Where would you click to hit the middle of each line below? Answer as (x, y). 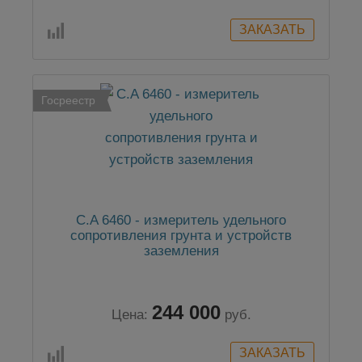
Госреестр (68, 100)
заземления (181, 251)
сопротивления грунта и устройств (181, 236)
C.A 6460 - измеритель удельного (181, 220)
